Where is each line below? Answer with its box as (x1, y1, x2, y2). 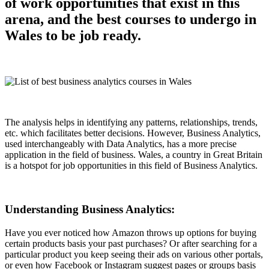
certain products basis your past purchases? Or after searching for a (5, 238, 257, 249)
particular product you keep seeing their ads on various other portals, (5, 249, 263, 259)
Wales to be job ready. (5, 28, 141, 44)
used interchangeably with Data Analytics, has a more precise (5, 139, 237, 150)
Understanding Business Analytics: (5, 203, 175, 216)
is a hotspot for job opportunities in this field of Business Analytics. (5, 160, 258, 171)
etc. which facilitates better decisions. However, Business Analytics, (5, 128, 261, 139)
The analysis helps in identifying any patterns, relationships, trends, (5, 117, 258, 128)
